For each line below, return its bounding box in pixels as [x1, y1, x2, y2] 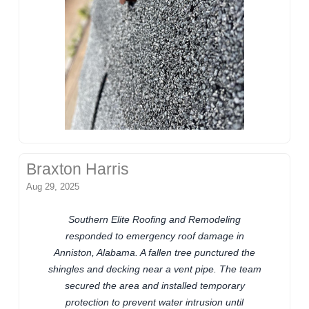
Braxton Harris [26, 160, 130, 178]
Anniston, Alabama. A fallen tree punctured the [54, 246, 255, 258]
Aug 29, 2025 [26, 181, 80, 192]
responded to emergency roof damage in [65, 230, 244, 241]
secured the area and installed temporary [64, 279, 245, 291]
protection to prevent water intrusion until [66, 296, 243, 308]
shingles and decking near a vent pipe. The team [48, 263, 261, 275]
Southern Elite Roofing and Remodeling [68, 213, 241, 225]
